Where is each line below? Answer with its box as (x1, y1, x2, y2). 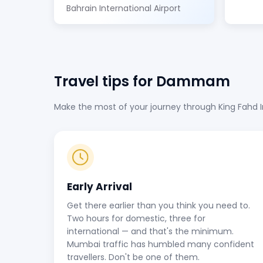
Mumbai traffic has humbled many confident (67, 238, 254, 250)
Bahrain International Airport (66, 2, 181, 14)
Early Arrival (67, 180, 132, 194)
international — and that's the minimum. (67, 225, 234, 237)
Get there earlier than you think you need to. (67, 200, 250, 211)
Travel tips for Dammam (54, 72, 230, 91)
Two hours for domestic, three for (67, 213, 205, 224)
